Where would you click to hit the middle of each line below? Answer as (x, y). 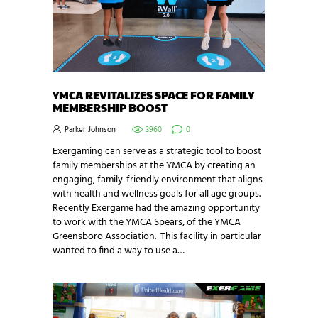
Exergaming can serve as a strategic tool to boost (157, 152)
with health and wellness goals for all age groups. (157, 194)
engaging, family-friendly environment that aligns (158, 180)
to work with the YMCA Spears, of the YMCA (147, 223)
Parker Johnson (90, 131)
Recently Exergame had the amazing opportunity (156, 209)
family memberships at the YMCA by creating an (154, 166)
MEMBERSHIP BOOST (110, 107)
